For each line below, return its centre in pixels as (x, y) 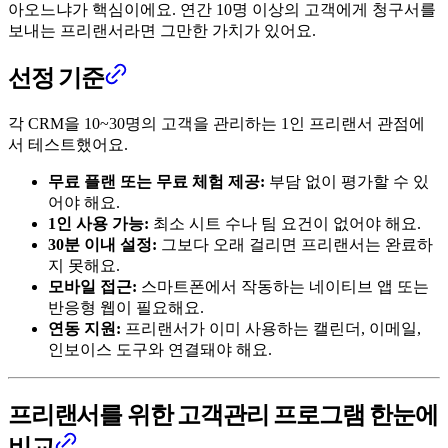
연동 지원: (84, 328)
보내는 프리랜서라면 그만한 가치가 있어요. (162, 31)
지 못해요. (84, 265)
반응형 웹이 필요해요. (126, 307)
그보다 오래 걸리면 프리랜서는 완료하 (295, 244)
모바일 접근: (92, 286)
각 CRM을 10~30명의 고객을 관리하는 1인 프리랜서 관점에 (216, 123)
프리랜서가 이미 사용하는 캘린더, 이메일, (271, 328)
